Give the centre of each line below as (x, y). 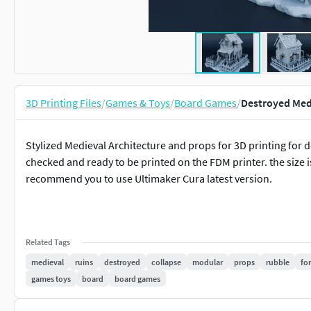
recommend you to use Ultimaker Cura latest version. (149, 178)
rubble (278, 262)
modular (208, 262)
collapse (166, 262)
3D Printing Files (64, 103)
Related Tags (48, 242)
